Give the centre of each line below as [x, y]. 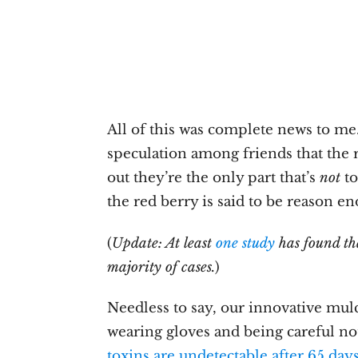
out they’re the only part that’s [214, 178]
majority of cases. [161, 267]
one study [246, 243]
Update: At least [164, 243]
